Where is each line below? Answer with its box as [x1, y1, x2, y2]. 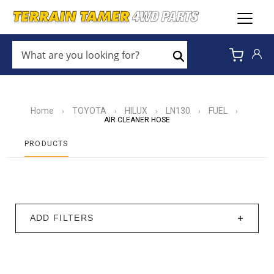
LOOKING [15, 71, 48, 81]
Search [179, 62, 206, 72]
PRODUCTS [24, 139, 68, 148]
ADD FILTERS [29, 213, 94, 223]
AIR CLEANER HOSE [104, 116, 170, 124]
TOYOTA [72, 106, 106, 116]
